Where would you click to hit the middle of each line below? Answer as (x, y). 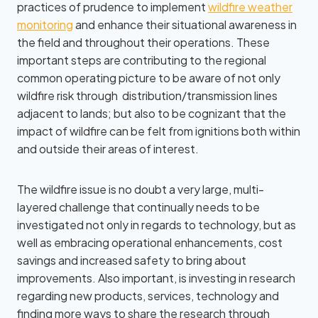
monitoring (45, 24)
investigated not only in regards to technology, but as (157, 225)
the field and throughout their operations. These (143, 42)
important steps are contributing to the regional (142, 60)
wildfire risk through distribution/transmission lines (147, 95)
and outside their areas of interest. (108, 149)
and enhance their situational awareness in (185, 24)
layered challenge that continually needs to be (138, 207)
